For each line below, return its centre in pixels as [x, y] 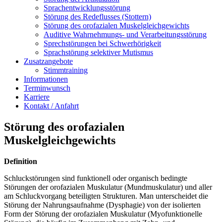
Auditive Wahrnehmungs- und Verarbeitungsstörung [125, 34]
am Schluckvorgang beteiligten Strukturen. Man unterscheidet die [106, 196]
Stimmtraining [66, 70]
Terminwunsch [47, 88]
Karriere [37, 97]
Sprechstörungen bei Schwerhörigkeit [102, 43]
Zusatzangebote [48, 61]
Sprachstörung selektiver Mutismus [98, 52]
